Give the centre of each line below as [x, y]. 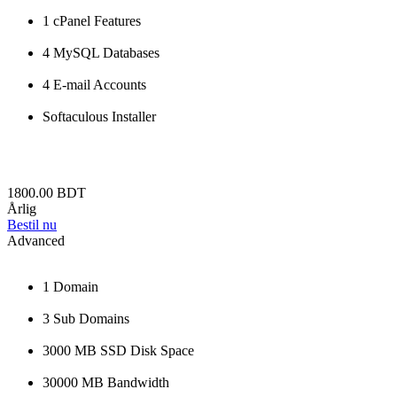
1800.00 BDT [47, 193]
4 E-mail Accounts [94, 85]
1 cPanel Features [92, 21]
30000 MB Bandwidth [106, 383]
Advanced [36, 241]
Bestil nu [32, 225]
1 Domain [70, 287]
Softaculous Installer [99, 117]
